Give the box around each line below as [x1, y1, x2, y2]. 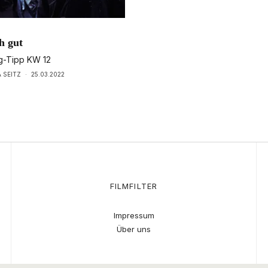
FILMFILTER [109, 181, 158, 191]
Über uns [117, 224, 151, 234]
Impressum [113, 211, 154, 221]
